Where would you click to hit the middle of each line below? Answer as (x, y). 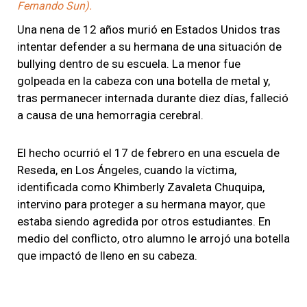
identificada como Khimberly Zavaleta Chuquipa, (141, 187)
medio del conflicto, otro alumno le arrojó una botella (153, 238)
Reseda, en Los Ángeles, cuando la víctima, (127, 170)
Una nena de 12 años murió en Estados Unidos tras (149, 29)
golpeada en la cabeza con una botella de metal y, (144, 81)
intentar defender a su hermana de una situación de (149, 46)
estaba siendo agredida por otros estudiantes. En (144, 221)
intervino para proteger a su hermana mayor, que (141, 204)
